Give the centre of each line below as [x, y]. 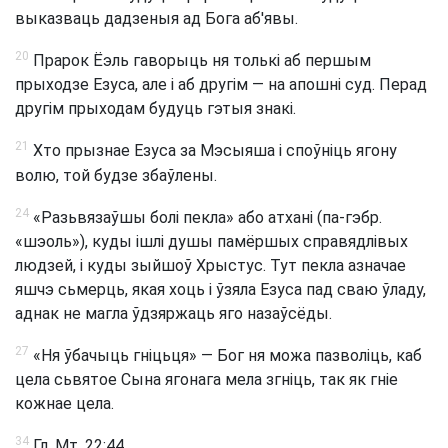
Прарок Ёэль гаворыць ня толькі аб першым [200, 61]
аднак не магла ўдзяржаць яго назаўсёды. [173, 313]
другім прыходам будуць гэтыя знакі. [155, 109]
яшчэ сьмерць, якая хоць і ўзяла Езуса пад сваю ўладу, [220, 289]
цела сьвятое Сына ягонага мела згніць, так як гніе [206, 380]
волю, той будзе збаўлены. [116, 175]
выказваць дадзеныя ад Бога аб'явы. [156, 18]
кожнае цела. [64, 404]
